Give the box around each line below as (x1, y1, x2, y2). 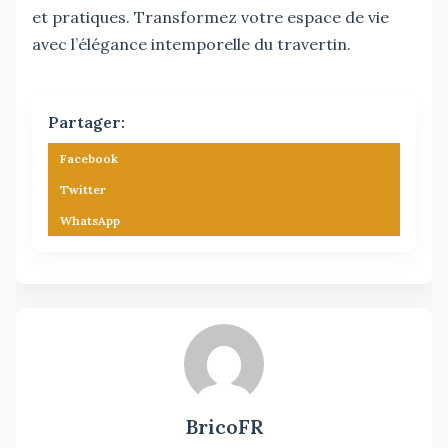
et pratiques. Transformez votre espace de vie (32, 6, 389, 27)
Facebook (60, 150, 118, 166)
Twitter (60, 181, 106, 197)
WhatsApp (60, 212, 120, 228)
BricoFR (185, 413, 263, 439)
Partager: (48, 111, 125, 132)
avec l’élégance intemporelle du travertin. (32, 33, 351, 54)
